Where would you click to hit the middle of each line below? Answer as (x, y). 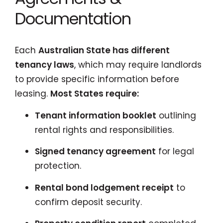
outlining (176, 115)
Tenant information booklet (96, 115)
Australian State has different (104, 50)
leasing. (33, 94)
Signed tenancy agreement (95, 151)
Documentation (73, 19)
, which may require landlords (138, 65)
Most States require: (95, 94)
